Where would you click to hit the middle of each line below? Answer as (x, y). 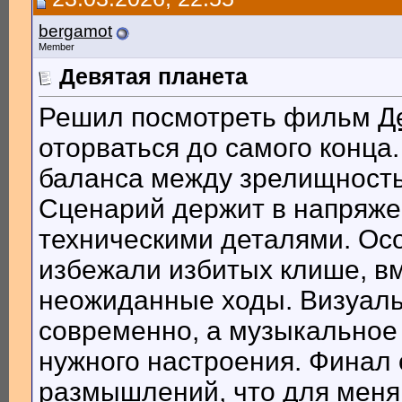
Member (57, 47)
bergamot (75, 31)
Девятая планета (153, 76)
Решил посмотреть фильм (208, 118)
